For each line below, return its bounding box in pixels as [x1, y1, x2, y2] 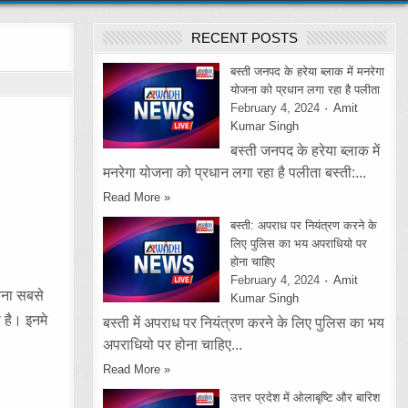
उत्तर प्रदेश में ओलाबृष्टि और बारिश [230, 391, 381, 404]
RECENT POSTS [191, 30, 299, 46]
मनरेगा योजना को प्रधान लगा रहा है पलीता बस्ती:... [103, 165, 367, 180]
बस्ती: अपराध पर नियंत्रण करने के [230, 219, 378, 232]
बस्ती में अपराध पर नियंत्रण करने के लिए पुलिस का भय [103, 315, 385, 331]
